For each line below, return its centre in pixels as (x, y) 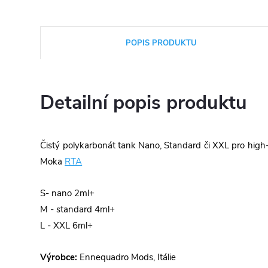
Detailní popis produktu (144, 102)
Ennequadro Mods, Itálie (127, 257)
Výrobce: (59, 257)
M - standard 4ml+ (78, 209)
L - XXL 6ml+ (68, 225)
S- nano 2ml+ (68, 193)
